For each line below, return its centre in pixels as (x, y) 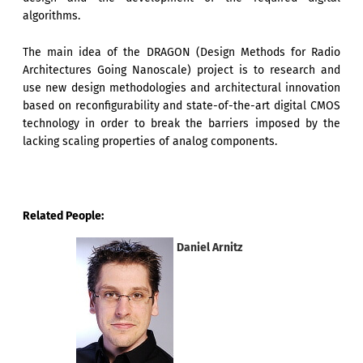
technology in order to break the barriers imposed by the (181, 123)
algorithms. (51, 16)
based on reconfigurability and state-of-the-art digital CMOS (181, 105)
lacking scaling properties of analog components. (150, 141)
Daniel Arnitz (209, 248)
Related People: (63, 216)
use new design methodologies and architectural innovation (181, 88)
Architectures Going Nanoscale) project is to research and (181, 70)
